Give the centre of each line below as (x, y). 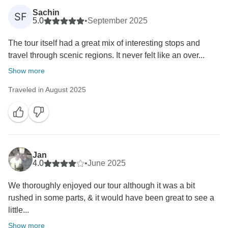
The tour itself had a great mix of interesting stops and (104, 43)
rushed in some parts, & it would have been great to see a (111, 198)
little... (19, 210)
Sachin (46, 13)
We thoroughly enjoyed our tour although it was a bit (102, 186)
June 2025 (107, 163)
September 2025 (118, 21)
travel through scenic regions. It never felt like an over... (106, 55)
